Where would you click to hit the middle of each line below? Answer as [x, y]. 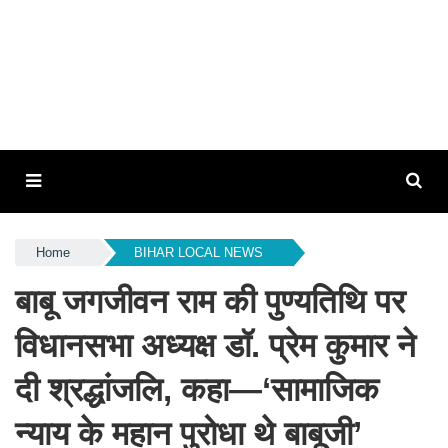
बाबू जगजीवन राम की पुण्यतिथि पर [210, 301]
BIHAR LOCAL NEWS [198, 252]
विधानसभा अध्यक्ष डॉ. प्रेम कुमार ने [215, 345]
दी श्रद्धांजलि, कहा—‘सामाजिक [197, 389]
